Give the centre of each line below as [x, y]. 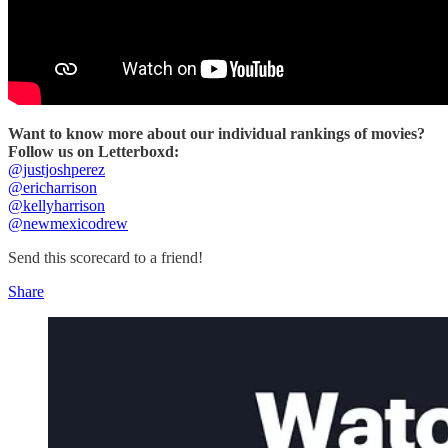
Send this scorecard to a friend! [105, 257]
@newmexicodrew [68, 223]
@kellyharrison [56, 205]
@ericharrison [52, 187]
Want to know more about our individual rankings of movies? [216, 133]
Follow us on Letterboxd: [93, 151]
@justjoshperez [56, 169]
